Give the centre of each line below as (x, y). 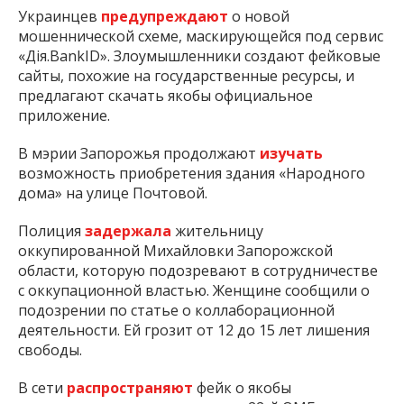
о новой (259, 16)
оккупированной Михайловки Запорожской (175, 250)
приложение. (64, 115)
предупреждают (165, 16)
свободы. (50, 349)
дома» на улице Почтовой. (113, 193)
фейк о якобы (242, 387)
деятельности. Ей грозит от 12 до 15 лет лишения (194, 330)
